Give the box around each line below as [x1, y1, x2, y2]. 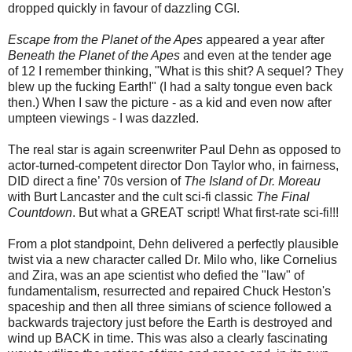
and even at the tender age [180, 49, 332, 63]
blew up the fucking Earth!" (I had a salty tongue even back [8, 80, 332, 94]
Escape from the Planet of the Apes [8, 33, 203, 47]
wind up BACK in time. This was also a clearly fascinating [8, 332, 328, 346]
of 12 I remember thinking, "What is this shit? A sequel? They [8, 64, 343, 79]
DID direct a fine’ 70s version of [8, 174, 184, 189]
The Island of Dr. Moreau [184, 174, 321, 189]
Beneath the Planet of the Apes [8, 49, 180, 63]
